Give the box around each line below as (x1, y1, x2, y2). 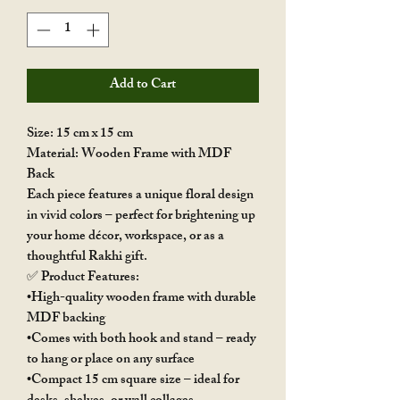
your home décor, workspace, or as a (27, 224, 224, 249)
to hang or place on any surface (27, 347, 195, 372)
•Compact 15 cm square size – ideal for (27, 368, 239, 393)
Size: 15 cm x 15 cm (27, 121, 133, 146)
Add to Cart (110, 72, 176, 97)
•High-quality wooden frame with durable (27, 286, 256, 311)
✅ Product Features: (27, 265, 139, 290)
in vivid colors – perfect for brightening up (27, 204, 255, 229)
